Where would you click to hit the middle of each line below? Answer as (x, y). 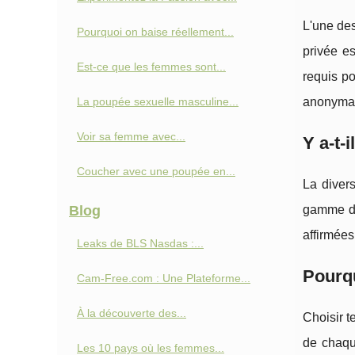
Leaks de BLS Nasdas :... (140, 243)
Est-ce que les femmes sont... (151, 67)
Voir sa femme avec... (131, 136)
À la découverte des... (132, 313)
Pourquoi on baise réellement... (155, 32)
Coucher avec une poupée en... (156, 171)
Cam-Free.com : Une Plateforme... (164, 278)
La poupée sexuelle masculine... (158, 101)
